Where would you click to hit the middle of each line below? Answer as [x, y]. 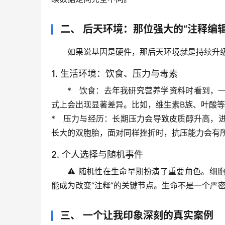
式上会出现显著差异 [87, 104]
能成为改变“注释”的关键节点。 [106, 185]
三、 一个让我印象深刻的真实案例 [137, 215]
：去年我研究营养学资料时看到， [157, 90]
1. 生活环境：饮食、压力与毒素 [115, 73]
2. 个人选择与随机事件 [97, 154]
